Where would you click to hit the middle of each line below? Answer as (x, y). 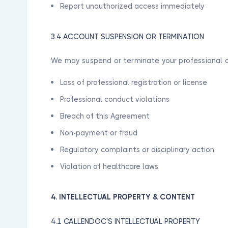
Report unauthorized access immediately (133, 6)
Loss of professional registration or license (134, 82)
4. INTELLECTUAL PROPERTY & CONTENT (123, 197)
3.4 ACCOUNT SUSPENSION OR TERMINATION (128, 36)
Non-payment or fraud (99, 133)
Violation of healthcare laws (109, 166)
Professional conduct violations (115, 99)
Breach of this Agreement (105, 116)
